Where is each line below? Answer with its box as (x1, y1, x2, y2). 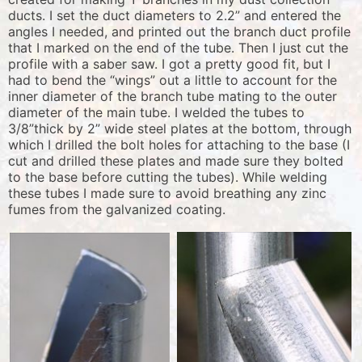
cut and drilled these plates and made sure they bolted (8, 153, 343, 170)
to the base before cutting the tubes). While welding (8, 169, 327, 186)
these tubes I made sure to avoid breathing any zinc (8, 185, 326, 202)
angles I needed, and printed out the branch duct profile (8, 23, 351, 40)
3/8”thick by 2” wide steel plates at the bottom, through (8, 120, 351, 137)
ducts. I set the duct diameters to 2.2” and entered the (8, 7, 341, 24)
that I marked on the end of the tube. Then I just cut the (8, 40, 348, 57)
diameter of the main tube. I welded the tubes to (8, 104, 305, 121)
